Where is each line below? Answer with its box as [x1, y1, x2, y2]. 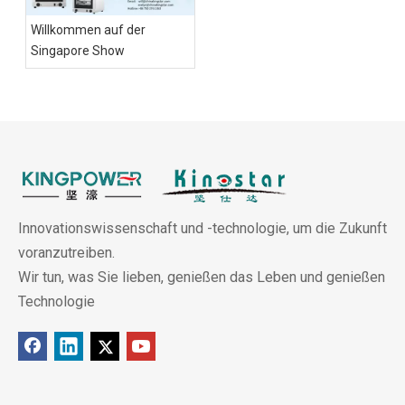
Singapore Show [31, 43, 125, 59]
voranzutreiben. [18, 244, 115, 262]
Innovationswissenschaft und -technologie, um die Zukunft [18, 220, 387, 238]
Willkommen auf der [31, 23, 146, 38]
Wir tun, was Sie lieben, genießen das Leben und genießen [18, 268, 385, 287]
